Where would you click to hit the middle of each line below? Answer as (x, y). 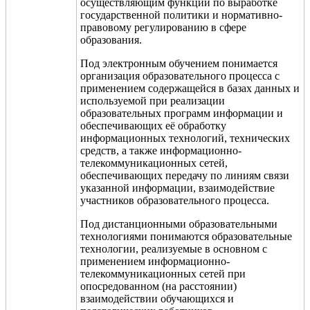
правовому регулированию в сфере (163, 27)
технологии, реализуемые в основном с (174, 248)
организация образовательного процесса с (180, 75)
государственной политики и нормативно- (181, 15)
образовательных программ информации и (182, 113)
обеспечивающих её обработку (153, 125)
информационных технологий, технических (185, 138)
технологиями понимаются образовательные (186, 236)
